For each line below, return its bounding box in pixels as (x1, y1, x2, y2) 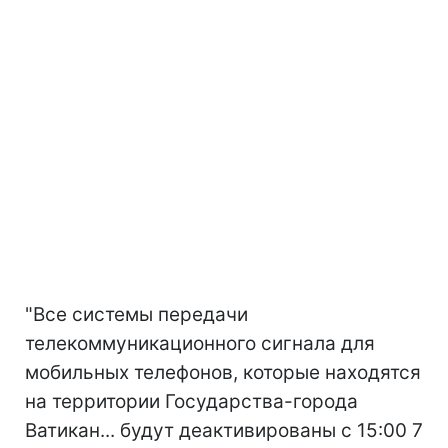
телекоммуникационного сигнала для (25, 331, 375, 355)
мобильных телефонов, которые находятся (25, 360, 421, 384)
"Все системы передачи (25, 302, 248, 326)
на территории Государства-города (25, 389, 358, 413)
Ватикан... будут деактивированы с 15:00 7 (25, 418, 423, 442)
